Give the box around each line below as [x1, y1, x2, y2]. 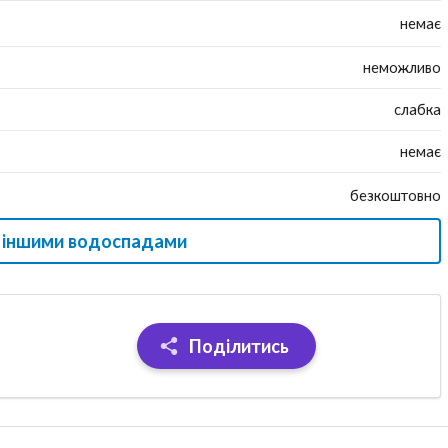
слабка [393, 99, 441, 118]
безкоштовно [349, 185, 441, 204]
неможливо [362, 57, 441, 76]
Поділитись [185, 334, 290, 357]
